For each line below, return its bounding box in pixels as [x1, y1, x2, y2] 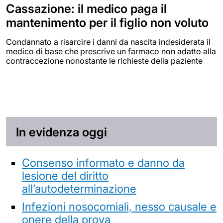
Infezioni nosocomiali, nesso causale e [22, 200, 217, 214]
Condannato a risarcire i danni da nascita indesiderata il [6, 36, 211, 47]
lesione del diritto [22, 169, 109, 183]
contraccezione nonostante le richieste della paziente [6, 55, 203, 66]
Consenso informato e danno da [22, 156, 185, 170]
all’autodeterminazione [22, 182, 136, 196]
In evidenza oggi [16, 124, 107, 139]
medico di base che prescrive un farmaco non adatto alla [6, 46, 216, 56]
